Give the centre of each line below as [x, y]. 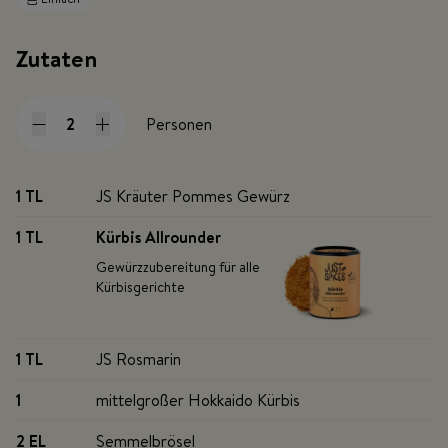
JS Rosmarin [138, 359]
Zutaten [56, 58]
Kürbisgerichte [140, 287]
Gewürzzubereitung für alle [178, 267]
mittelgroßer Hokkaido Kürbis [198, 400]
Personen [179, 124]
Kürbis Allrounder [158, 237]
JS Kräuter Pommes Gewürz [193, 196]
